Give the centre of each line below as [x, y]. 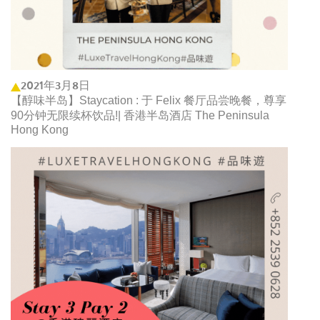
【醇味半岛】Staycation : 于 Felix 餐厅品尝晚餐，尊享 [149, 100]
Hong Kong [40, 129]
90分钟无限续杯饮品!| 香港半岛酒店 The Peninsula [140, 115]
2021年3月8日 [55, 85]
